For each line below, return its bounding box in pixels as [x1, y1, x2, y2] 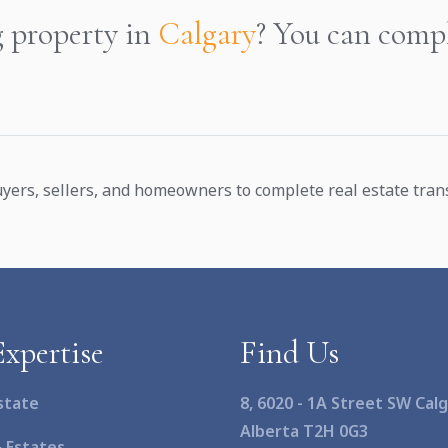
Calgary [158, 13, 256, 53]
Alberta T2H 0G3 [240, 419, 368, 442]
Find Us [240, 332, 339, 372]
